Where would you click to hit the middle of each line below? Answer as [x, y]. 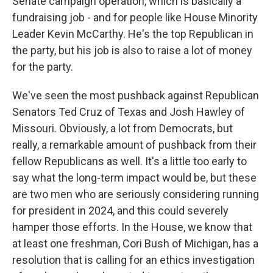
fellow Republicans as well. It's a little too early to [129, 161]
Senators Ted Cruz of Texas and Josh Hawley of [129, 112]
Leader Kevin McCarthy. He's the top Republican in [133, 34]
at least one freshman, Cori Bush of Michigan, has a [135, 244]
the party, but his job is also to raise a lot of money [132, 51]
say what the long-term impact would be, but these [134, 178]
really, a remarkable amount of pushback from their [134, 145]
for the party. [43, 67]
